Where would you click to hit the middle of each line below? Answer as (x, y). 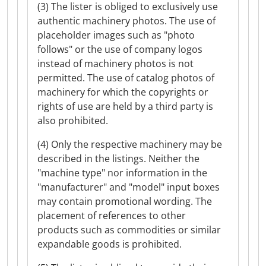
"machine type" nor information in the (122, 173)
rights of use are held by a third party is (125, 106)
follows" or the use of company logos (120, 49)
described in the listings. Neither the (118, 159)
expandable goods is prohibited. (110, 244)
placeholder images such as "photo (116, 35)
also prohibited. (73, 121)
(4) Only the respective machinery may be (130, 144)
